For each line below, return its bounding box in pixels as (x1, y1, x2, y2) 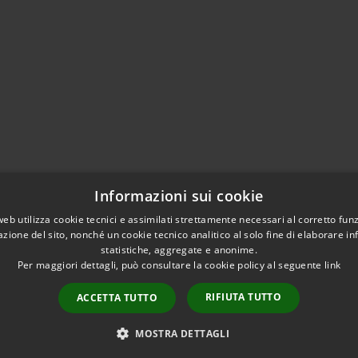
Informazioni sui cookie (94, 186, 264, 205)
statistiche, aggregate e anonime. (101, 243, 257, 257)
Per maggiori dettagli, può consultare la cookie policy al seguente (17, 258, 324, 272)
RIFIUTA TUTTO (205, 290, 282, 304)
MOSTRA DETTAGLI (135, 327, 230, 340)
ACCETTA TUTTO (76, 291, 157, 304)
